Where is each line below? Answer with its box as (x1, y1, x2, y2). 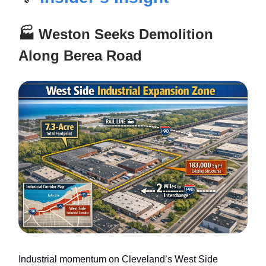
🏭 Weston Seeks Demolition (18, 26, 213, 43)
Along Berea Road (18, 47, 142, 64)
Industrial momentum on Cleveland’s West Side (18, 254, 218, 265)
